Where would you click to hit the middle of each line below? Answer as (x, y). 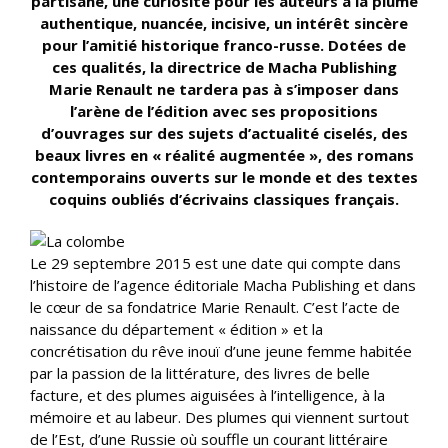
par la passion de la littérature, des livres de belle (200, 373)
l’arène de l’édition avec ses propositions (224, 111)
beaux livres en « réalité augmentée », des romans (224, 155)
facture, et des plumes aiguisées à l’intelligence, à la (207, 395)
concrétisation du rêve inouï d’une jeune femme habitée (221, 351)
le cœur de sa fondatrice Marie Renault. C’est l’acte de (215, 307)
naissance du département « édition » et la (176, 329)
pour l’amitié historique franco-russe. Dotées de (224, 45)
